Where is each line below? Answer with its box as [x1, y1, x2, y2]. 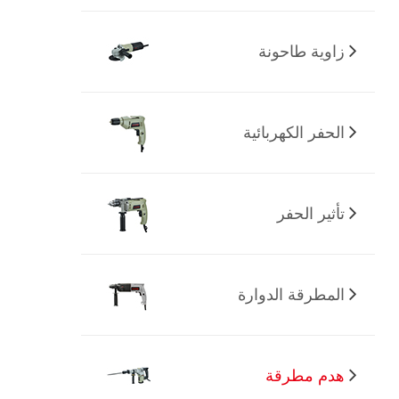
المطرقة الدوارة [237, 285, 345, 304]
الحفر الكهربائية [242, 123, 345, 142]
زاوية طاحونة [257, 42, 345, 61]
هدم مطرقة [265, 366, 345, 385]
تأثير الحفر [276, 204, 345, 223]
